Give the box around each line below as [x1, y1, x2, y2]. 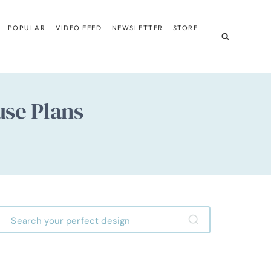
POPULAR [7, 23, 46, 32]
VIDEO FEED [55, 23, 102, 32]
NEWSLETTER [111, 23, 163, 32]
